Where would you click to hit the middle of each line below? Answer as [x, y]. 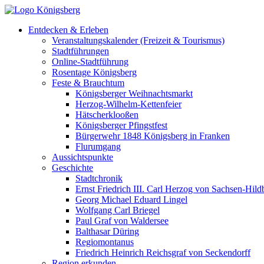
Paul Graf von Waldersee [122, 221]
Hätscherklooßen [107, 115]
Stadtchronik [99, 178]
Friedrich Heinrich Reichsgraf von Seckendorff [163, 253]
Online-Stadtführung [90, 62]
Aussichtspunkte [82, 157]
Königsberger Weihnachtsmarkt [134, 93]
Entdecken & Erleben [68, 30]
